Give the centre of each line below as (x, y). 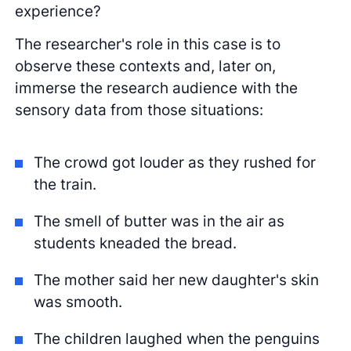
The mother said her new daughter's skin (176, 279)
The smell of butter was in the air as (159, 221)
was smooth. (78, 301)
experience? (58, 11)
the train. (65, 184)
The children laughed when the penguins (177, 338)
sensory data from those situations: (139, 110)
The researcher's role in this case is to (148, 44)
